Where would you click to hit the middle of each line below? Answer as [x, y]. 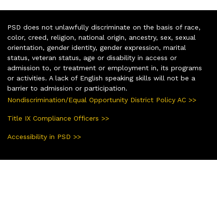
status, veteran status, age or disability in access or [92, 58]
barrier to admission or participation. [67, 88]
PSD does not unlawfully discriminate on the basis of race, [104, 27]
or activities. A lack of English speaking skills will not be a [101, 78]
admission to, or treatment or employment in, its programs [105, 68]
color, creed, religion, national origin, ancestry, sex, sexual [101, 38]
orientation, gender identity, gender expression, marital [97, 48]
